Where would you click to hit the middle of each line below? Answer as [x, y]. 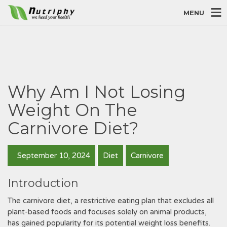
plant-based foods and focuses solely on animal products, [107, 212]
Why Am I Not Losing [97, 92]
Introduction [43, 183]
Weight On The [72, 110]
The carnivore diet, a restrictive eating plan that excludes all [111, 201]
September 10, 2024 [53, 156]
